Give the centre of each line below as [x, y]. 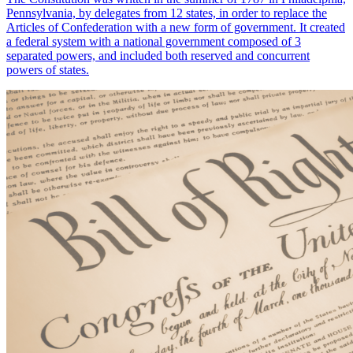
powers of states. [48, 70]
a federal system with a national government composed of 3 [154, 42]
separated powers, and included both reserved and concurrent [158, 56]
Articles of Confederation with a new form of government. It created [176, 28]
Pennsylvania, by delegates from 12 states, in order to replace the [167, 13]
